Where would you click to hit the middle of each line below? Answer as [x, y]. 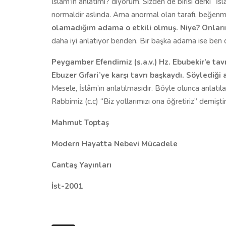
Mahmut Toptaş [80, 122]
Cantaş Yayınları [81, 165]
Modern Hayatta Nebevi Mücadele [115, 144]
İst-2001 [67, 186]
